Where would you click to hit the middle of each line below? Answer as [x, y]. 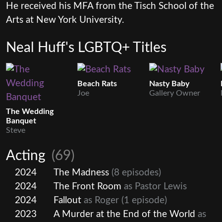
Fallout [67, 200]
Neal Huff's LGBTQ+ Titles [86, 47]
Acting [28, 155]
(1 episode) [143, 200]
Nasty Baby [169, 83]
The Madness [81, 172]
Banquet [21, 121]
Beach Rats [97, 83]
